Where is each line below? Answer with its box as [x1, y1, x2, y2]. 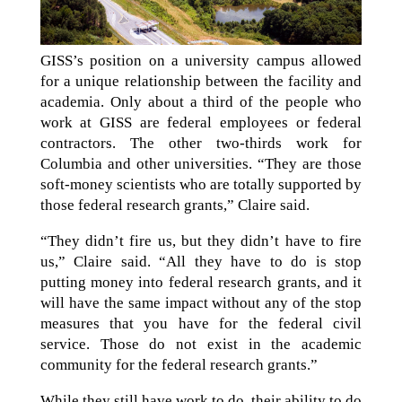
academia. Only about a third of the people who [39, 92, 363, 110]
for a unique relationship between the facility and [39, 72, 363, 90]
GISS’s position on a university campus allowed [39, 51, 363, 69]
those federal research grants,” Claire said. [39, 196, 310, 214]
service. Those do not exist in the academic [39, 335, 363, 353]
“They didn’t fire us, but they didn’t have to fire [39, 232, 363, 249]
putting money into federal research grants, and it [39, 273, 363, 291]
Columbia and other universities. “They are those [39, 154, 363, 172]
